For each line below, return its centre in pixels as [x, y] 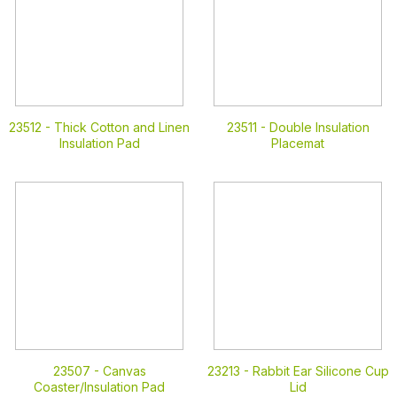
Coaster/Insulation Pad [99, 387]
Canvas [124, 371]
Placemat [298, 143]
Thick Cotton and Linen [122, 127]
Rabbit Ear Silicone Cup [320, 371]
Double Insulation [319, 127]
